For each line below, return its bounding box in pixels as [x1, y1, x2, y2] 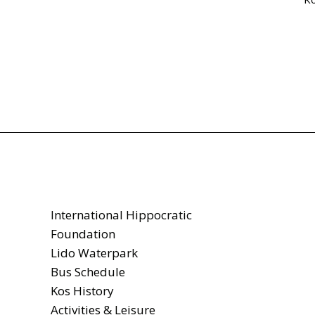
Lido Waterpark [51, 244, 138, 261]
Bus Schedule [51, 263, 125, 280]
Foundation [51, 225, 118, 242]
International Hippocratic [51, 206, 192, 223]
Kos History [51, 282, 117, 299]
